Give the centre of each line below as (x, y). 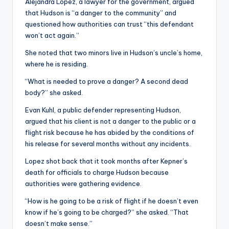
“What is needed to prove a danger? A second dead (107, 82)
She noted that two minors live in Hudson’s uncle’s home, (114, 53)
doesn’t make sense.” (59, 224)
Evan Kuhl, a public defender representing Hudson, (103, 110)
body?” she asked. (54, 93)
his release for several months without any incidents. (108, 144)
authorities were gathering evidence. (83, 184)
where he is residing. (56, 64)
